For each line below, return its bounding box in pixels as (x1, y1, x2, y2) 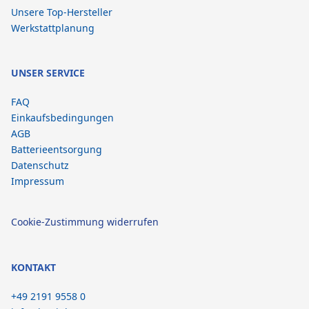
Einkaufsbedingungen (11, 111, 114, 124)
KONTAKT (11, 261, 56, 274)
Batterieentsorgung (11, 143, 102, 156)
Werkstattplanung (11, 21, 94, 34)
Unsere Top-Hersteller (11, 6, 112, 19)
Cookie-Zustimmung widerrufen (11, 215, 159, 228)
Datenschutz (11, 159, 69, 172)
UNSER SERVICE (11, 66, 85, 79)
